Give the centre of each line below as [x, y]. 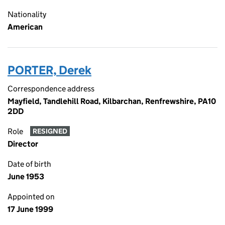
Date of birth [29, 164]
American [25, 27]
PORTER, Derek [49, 70]
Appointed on [31, 197]
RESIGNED [50, 131]
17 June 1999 [30, 209]
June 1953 [26, 177]
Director [23, 144]
